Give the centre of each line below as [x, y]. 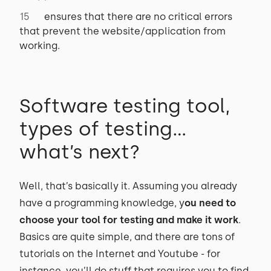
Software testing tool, [125, 106]
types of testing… [103, 129]
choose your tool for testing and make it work [129, 220]
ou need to [210, 203]
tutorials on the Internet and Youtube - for [120, 254]
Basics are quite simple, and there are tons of [127, 237]
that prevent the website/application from [122, 31]
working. [40, 46]
